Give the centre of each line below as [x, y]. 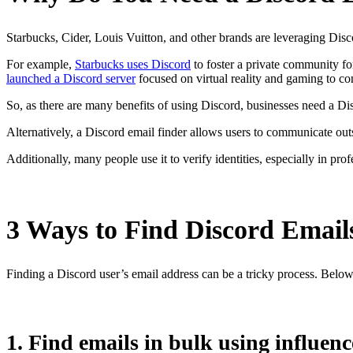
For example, [41, 64]
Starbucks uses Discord [133, 64]
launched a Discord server [71, 78]
